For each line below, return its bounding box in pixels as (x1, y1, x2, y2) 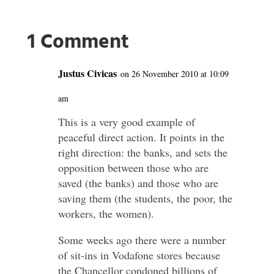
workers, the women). (57, 206, 154, 221)
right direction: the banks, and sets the (57, 145, 228, 160)
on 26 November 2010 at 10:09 (120, 68, 229, 80)
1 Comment (27, 26, 129, 59)
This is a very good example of (57, 114, 195, 129)
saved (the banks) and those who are (57, 176, 218, 190)
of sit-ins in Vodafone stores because (57, 248, 220, 262)
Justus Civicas (57, 66, 117, 80)
